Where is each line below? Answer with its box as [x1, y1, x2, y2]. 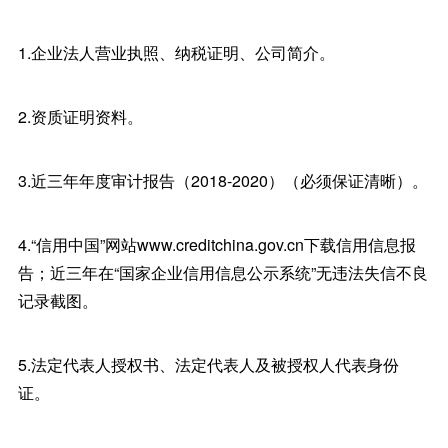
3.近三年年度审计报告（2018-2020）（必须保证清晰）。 [17, 169, 428, 192]
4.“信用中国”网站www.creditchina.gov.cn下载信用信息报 [17, 233, 416, 256]
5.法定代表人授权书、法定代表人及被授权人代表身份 [17, 353, 399, 376]
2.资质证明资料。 [17, 105, 143, 128]
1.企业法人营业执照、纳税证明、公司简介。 [17, 41, 335, 64]
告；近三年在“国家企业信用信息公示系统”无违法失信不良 [17, 261, 428, 284]
